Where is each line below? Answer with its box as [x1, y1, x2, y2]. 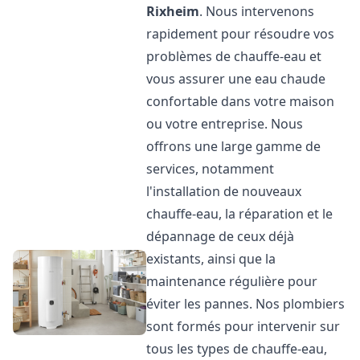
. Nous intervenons [199, 2, 315, 20]
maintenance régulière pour [146, 272, 318, 290]
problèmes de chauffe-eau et [146, 47, 322, 65]
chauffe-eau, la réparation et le [146, 205, 333, 223]
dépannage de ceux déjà [146, 227, 295, 245]
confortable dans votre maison [146, 92, 335, 110]
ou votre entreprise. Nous [146, 115, 304, 133]
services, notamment [146, 160, 275, 178]
